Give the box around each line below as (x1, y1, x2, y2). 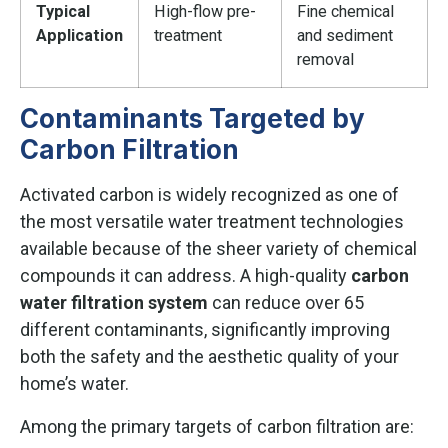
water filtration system (20, 291, 208, 313)
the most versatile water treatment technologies (20, 210, 404, 232)
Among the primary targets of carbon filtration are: (20, 415, 414, 437)
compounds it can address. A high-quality (20, 264, 351, 286)
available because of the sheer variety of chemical (20, 237, 417, 259)
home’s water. (20, 372, 129, 394)
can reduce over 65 (208, 291, 364, 313)
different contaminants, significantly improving (20, 318, 390, 340)
